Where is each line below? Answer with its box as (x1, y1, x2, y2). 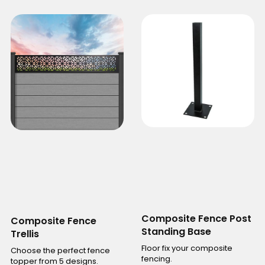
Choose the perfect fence (10, 245, 110, 257)
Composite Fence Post (141, 211, 251, 225)
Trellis (10, 227, 39, 241)
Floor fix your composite (141, 242, 232, 254)
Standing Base (141, 224, 211, 238)
